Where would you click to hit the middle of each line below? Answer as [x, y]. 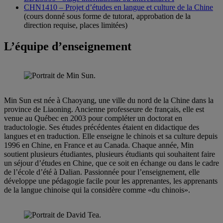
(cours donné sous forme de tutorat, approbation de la [107, 16]
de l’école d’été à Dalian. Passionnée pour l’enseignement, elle [102, 172]
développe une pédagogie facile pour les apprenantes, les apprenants [111, 181]
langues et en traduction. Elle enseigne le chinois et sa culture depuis [111, 136]
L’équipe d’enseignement [68, 46]
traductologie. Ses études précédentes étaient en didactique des [102, 127]
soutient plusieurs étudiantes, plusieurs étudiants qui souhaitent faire [110, 154]
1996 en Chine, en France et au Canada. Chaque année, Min [99, 145]
